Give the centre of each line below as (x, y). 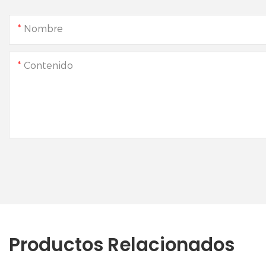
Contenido (48, 65)
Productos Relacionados (122, 245)
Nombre (43, 28)
